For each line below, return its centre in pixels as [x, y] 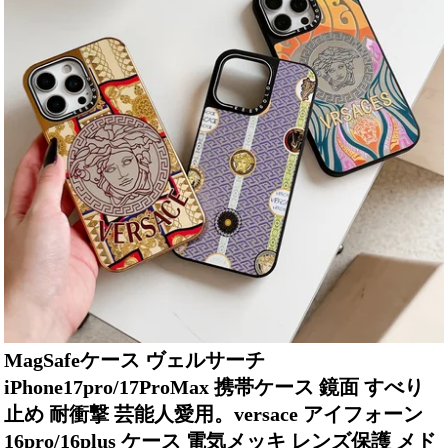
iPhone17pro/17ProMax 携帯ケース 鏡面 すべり [214, 386]
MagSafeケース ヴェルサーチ [135, 359]
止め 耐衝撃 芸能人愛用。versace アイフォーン [214, 413]
